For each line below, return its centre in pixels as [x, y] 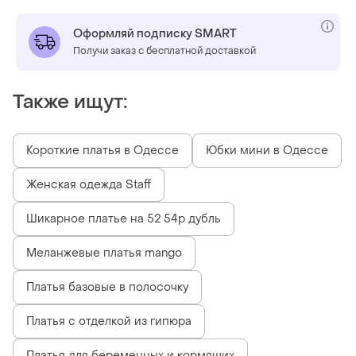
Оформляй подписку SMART [155, 33]
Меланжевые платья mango [104, 253]
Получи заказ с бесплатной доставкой [164, 50]
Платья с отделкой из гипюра [109, 321]
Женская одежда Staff [89, 184]
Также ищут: [70, 102]
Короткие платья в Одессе [103, 150]
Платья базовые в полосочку [107, 287]
